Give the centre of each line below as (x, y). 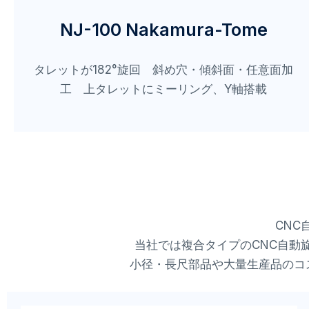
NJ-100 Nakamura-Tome (163, 30)
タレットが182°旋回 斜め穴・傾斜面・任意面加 (164, 70)
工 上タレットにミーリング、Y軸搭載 (164, 89)
